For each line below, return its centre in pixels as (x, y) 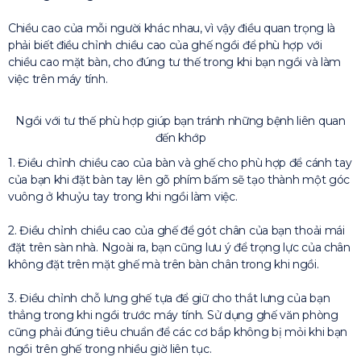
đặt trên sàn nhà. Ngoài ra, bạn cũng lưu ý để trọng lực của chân (179, 247)
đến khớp (180, 138)
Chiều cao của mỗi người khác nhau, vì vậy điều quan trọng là (172, 28)
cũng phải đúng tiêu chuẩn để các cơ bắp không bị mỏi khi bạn (178, 332)
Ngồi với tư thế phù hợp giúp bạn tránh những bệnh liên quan (180, 121)
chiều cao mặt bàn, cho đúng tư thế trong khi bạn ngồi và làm (174, 62)
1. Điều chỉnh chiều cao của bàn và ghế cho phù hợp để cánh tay (180, 163)
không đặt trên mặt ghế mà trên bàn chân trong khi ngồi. (164, 264)
